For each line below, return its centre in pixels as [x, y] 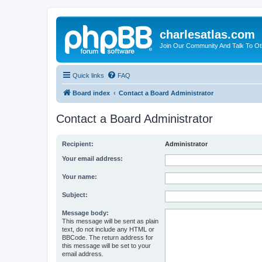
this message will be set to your [106, 245]
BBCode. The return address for [108, 237]
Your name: [80, 176]
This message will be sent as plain [110, 221]
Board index [91, 93]
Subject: [75, 194]
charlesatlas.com [207, 35]
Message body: [85, 213]
